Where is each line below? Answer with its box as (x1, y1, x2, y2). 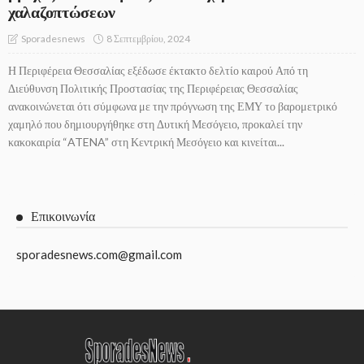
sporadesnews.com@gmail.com (16, 247, 182, 262)
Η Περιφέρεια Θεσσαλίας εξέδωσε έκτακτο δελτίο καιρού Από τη (8, 63, 308, 78)
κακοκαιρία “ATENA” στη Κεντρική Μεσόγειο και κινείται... (8, 135, 284, 149)
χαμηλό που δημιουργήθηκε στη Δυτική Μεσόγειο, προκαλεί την (8, 117, 302, 132)
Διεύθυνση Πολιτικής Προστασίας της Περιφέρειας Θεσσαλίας (8, 81, 298, 96)
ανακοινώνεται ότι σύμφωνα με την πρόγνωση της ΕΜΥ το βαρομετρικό (8, 99, 337, 114)
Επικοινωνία (31, 207, 95, 227)
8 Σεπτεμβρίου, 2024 (106, 32, 190, 45)
